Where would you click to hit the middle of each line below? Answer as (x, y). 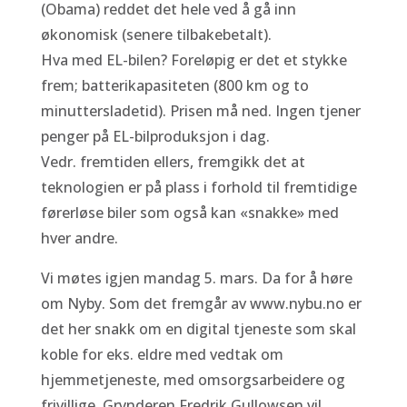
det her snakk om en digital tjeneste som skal (198, 329)
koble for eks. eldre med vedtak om (162, 354)
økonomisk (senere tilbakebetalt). (156, 35)
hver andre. (79, 238)
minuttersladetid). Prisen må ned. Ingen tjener (200, 111)
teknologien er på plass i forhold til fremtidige (199, 187)
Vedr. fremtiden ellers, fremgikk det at (173, 162)
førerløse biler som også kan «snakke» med (189, 213)
